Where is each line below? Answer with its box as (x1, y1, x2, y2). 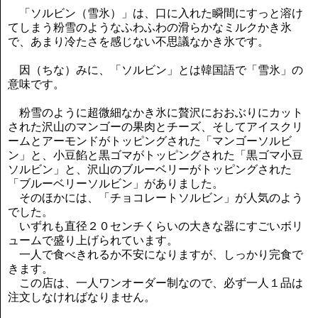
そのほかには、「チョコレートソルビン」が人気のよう (8, 191, 303, 204)
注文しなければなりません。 (8, 290, 155, 303)
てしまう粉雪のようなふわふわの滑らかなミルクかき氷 (8, 21, 292, 33)
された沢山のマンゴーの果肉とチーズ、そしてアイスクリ (8, 120, 303, 133)
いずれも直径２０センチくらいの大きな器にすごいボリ (8, 219, 303, 232)
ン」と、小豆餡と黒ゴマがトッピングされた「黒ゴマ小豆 (8, 148, 303, 161)
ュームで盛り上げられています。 (8, 234, 178, 246)
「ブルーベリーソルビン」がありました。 (8, 177, 224, 190)
